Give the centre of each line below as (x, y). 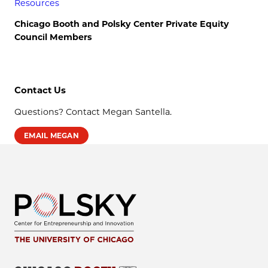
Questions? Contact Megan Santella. (93, 112)
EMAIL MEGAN (51, 136)
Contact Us (40, 91)
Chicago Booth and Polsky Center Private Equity (122, 24)
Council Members (53, 37)
